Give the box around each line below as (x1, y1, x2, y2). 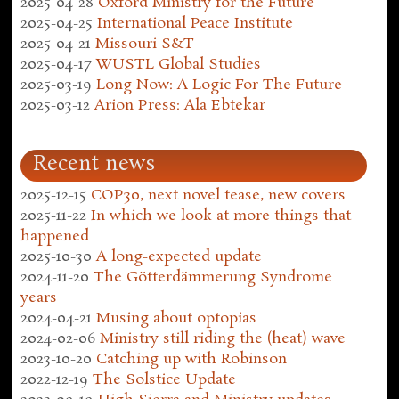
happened (20, 226, 90, 248)
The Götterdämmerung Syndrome (94, 267, 333, 289)
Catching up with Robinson (96, 349, 288, 370)
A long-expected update (96, 247, 263, 268)
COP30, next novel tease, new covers (91, 185, 346, 207)
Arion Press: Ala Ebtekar (94, 94, 266, 116)
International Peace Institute (97, 12, 294, 34)
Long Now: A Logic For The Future (96, 74, 343, 95)
